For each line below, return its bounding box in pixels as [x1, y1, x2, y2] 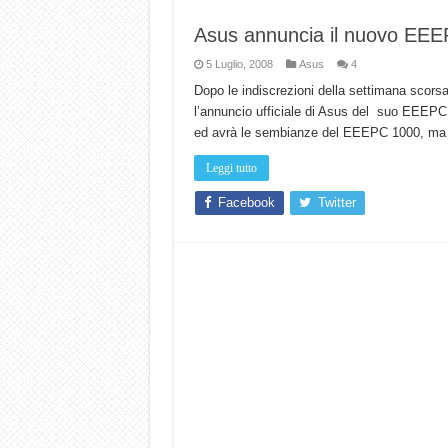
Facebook [217, 195, 275, 211]
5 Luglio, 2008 [205, 58, 273, 71]
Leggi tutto [205, 161, 257, 176]
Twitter [317, 195, 356, 211]
